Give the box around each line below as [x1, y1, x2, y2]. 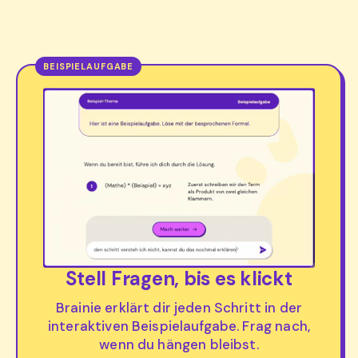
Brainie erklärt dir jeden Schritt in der [56, 298, 302, 316]
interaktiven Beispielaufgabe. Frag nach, [48, 316, 310, 335]
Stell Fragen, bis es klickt [66, 265, 292, 291]
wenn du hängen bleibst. [99, 335, 259, 353]
